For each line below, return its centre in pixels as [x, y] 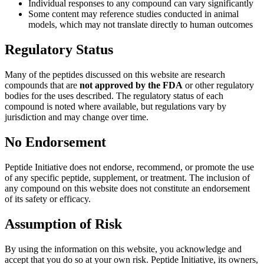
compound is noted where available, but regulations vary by [115, 106]
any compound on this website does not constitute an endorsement [127, 188]
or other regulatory [218, 85]
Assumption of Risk [63, 224]
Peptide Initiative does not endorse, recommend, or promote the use [129, 167]
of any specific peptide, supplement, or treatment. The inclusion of [127, 177]
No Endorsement [55, 142]
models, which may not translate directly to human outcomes [141, 25]
